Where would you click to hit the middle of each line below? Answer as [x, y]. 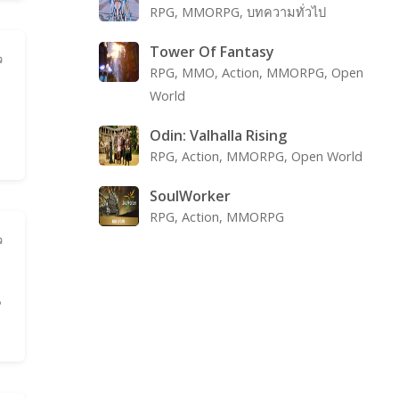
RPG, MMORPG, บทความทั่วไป [237, 12]
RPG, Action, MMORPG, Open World [256, 156]
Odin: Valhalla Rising [218, 135]
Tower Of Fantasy [212, 52]
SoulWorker [190, 196]
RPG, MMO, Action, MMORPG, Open [256, 73]
